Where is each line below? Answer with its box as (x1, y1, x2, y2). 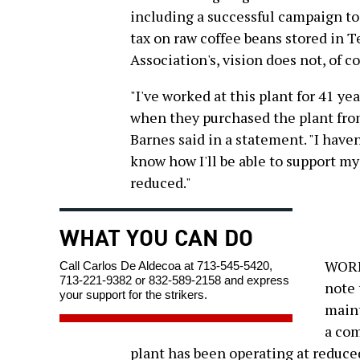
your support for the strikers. (59, 288, 207, 302)
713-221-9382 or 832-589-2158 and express (59, 273, 289, 288)
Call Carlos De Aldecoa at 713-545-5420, (59, 259, 272, 273)
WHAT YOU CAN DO (59, 219, 253, 253)
